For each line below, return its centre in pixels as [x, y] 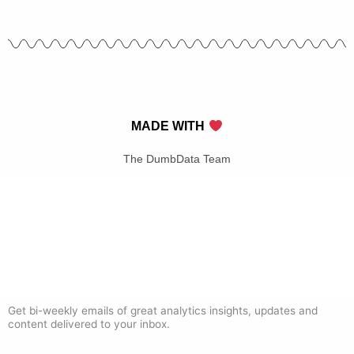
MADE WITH [170, 126]
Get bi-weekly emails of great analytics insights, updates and [163, 311]
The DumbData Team [177, 159]
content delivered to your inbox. [89, 324]
